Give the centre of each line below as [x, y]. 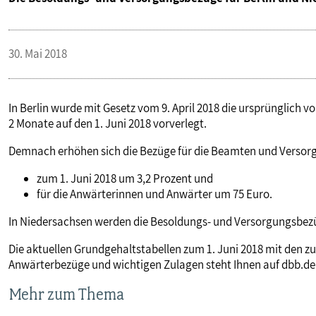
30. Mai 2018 [38, 54]
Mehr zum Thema [66, 294]
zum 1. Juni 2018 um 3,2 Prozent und [125, 179]
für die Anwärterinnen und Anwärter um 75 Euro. [154, 194]
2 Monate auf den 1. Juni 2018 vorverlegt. [108, 124]
